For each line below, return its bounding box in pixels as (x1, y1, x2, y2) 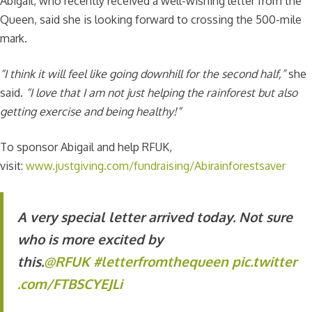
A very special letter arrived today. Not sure (17, 208, 292, 226)
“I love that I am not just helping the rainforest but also (26, 85, 297, 100)
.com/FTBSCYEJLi (17, 274, 123, 292)
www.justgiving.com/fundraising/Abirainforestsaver (26, 158, 286, 173)
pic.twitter (232, 252, 297, 270)
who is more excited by (17, 230, 163, 248)
